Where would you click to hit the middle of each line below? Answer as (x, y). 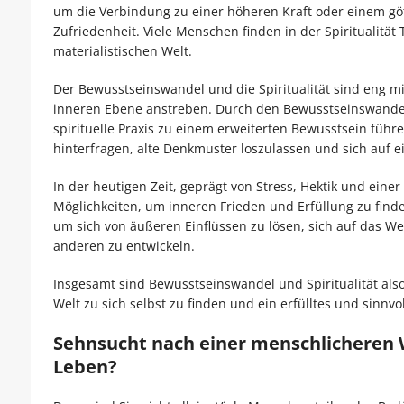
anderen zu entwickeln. (124, 246)
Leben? (85, 367)
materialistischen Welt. (122, 51)
